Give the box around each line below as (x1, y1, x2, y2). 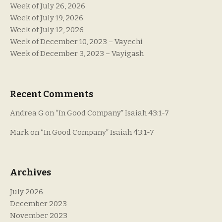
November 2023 (10, 211, 67, 220)
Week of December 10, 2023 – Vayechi (10, 37, 143, 47)
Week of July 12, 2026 (10, 25, 84, 35)
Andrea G (10, 108, 44, 117)
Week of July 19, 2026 (10, 13, 83, 23)
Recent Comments (10, 88, 93, 100)
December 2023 (10, 199, 67, 208)
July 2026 (10, 187, 43, 196)
